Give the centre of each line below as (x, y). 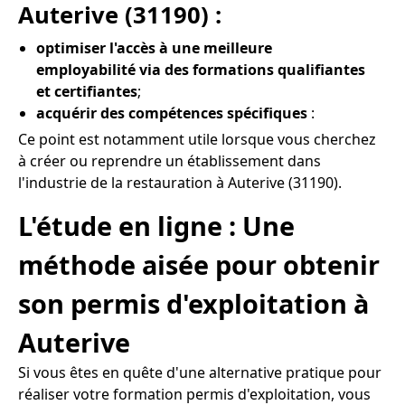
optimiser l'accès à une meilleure (154, 47)
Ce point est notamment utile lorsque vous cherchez (197, 139)
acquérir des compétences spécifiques (172, 113)
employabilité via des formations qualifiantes (201, 69)
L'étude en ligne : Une (156, 226)
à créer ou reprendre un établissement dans (170, 160)
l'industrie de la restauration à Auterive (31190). (180, 182)
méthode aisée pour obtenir (199, 265)
